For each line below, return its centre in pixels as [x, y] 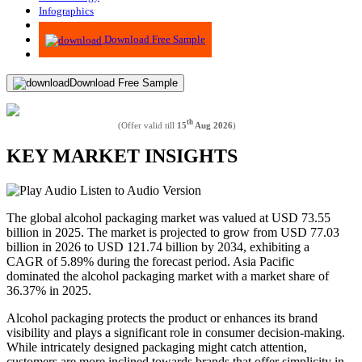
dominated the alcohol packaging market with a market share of [168, 276]
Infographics [66, 11]
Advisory [59, 25]
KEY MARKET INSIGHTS [122, 156]
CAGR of [34, 262]
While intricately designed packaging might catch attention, [157, 347]
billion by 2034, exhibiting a [238, 247]
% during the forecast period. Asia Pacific [189, 262]
